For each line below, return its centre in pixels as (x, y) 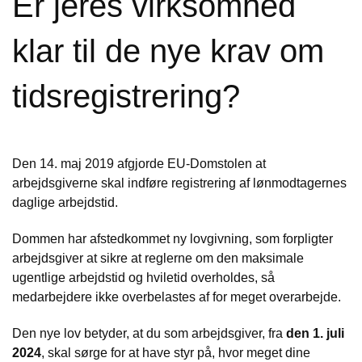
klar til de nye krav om (168, 51)
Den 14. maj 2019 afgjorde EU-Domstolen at (139, 164)
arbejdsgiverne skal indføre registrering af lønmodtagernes (179, 183)
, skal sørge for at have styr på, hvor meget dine (176, 352)
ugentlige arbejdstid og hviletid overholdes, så (143, 277)
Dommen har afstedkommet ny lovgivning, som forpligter (173, 238)
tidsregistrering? (126, 96)
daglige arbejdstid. (65, 202)
